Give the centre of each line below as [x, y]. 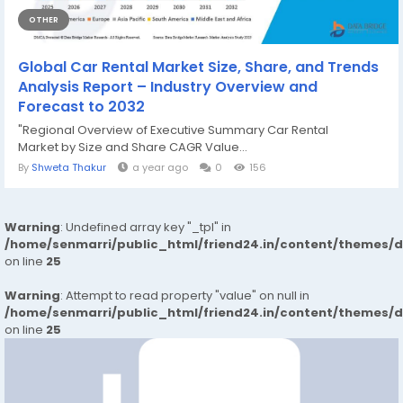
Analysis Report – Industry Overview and [168, 87]
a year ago [160, 167]
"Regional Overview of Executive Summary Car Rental [173, 130]
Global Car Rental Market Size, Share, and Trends [198, 67]
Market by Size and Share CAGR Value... [133, 147]
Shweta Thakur [69, 167]
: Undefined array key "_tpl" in [146, 227]
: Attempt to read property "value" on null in [185, 296]
